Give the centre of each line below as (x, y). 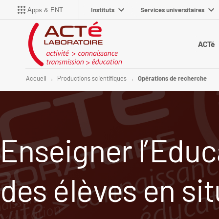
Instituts (103, 10)
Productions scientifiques (92, 78)
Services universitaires (173, 10)
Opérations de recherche (172, 78)
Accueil (36, 78)
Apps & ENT (45, 10)
